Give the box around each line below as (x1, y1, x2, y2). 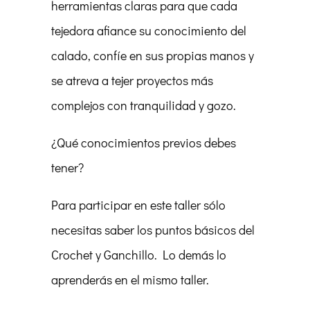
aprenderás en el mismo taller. (51, 271, 209, 288)
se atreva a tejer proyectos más (51, 72, 213, 89)
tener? (51, 159, 84, 176)
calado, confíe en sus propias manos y (51, 47, 254, 64)
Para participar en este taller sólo (51, 197, 226, 213)
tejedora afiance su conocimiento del (51, 22, 246, 39)
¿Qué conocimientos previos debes (51, 134, 236, 151)
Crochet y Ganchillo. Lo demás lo (51, 246, 226, 263)
